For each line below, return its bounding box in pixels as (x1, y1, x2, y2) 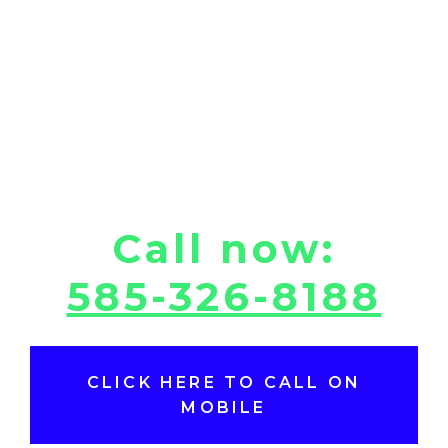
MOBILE (181, 398, 267, 418)
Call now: (112, 224, 336, 274)
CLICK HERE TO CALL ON (86, 373, 362, 393)
